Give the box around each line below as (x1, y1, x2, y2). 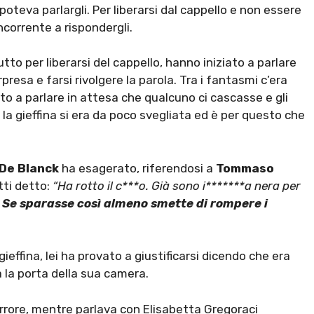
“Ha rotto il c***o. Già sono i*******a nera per (53, 178, 301, 193)
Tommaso (216, 161, 274, 175)
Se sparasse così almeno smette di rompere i (2, 196, 268, 210)
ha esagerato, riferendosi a (62, 161, 216, 175)
